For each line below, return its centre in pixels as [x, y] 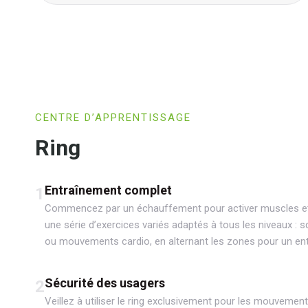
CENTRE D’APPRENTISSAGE [113, 117]
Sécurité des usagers [105, 283]
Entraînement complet [108, 190]
